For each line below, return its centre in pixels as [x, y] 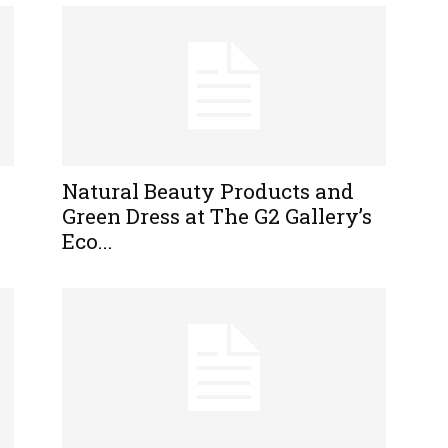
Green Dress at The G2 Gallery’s [217, 215]
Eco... [87, 240]
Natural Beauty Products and [208, 190]
